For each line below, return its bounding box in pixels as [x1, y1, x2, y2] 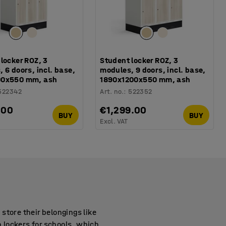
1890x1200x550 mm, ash [100, 75, 191, 85]
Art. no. [100, 87, 124, 96]
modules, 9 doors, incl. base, [100, 65, 206, 75]
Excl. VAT [100, 117, 128, 126]
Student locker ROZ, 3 [100, 55, 179, 66]
